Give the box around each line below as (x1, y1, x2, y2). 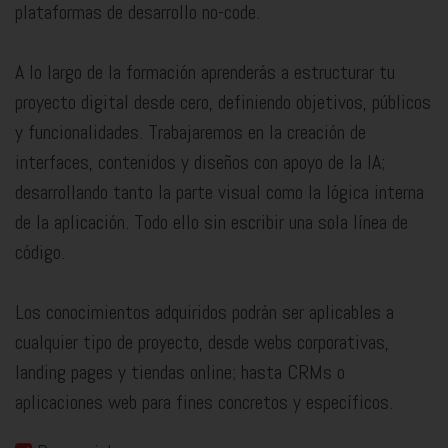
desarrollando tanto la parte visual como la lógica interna (15, 179, 424, 206)
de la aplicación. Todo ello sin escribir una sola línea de (15, 209, 408, 236)
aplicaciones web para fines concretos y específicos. (15, 389, 393, 416)
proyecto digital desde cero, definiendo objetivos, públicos (15, 89, 431, 116)
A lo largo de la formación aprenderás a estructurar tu (15, 59, 395, 86)
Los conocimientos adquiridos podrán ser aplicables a (15, 299, 394, 326)
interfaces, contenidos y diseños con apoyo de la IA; (15, 149, 385, 176)
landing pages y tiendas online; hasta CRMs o (15, 359, 345, 386)
